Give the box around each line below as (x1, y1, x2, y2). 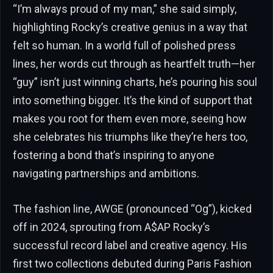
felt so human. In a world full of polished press (13, 38, 236, 52)
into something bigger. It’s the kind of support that (13, 93, 252, 107)
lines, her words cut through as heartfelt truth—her (13, 57, 255, 70)
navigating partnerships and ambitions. (13, 166, 199, 180)
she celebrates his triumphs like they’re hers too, (13, 130, 247, 143)
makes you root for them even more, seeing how (13, 112, 247, 125)
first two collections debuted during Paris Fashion (13, 257, 252, 270)
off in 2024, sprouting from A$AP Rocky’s (13, 220, 210, 233)
